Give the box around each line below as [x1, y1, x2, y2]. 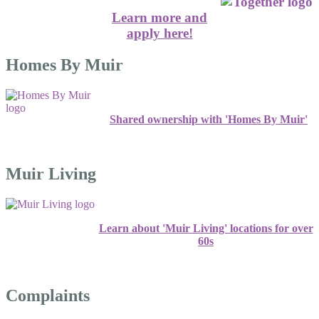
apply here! [126, 26, 193, 41]
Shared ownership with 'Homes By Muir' [110, 113, 308, 126]
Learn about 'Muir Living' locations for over [98, 222, 313, 235]
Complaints [6, 286, 90, 305]
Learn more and [112, 10, 207, 26]
